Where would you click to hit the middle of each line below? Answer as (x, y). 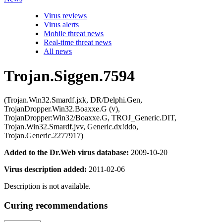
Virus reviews (65, 16)
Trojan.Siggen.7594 (69, 76)
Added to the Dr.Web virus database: (66, 152)
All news (58, 52)
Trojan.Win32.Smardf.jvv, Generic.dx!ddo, (71, 127)
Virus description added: (45, 169)
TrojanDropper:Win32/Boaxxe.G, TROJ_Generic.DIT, (90, 118)
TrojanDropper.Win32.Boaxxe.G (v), (62, 109)
